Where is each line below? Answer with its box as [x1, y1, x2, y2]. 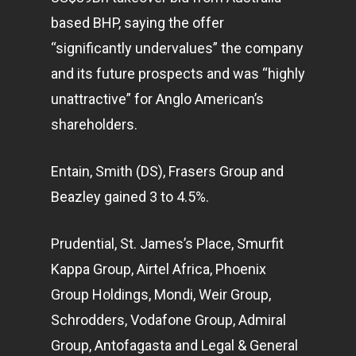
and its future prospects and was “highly [51, 65, 305, 82]
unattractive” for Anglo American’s [51, 91, 264, 107]
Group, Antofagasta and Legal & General [51, 337, 298, 354]
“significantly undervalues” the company [51, 40, 304, 56]
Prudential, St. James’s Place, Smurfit [51, 235, 284, 252]
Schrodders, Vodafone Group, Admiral [51, 311, 286, 328]
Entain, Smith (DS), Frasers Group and [51, 163, 284, 180]
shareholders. [51, 116, 137, 133]
